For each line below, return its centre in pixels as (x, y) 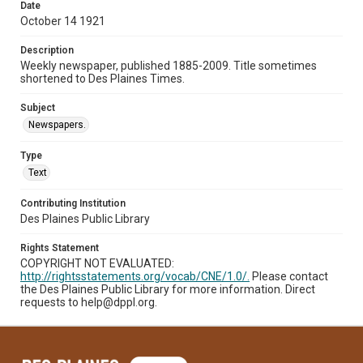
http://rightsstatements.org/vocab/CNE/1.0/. (135, 276)
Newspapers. (57, 124)
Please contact (289, 276)
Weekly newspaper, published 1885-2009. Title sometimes (169, 65)
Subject (38, 107)
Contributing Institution (73, 203)
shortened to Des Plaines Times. (102, 78)
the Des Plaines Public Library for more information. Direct (168, 289)
